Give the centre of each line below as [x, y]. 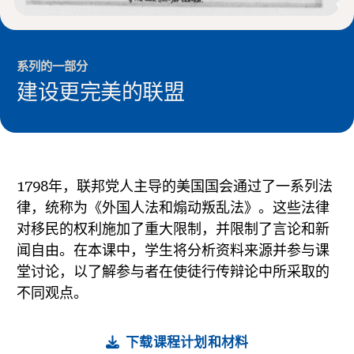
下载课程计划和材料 [187, 342]
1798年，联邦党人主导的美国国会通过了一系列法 [175, 186]
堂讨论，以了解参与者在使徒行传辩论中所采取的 [173, 272]
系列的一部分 [52, 67]
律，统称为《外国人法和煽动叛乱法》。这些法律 [173, 208]
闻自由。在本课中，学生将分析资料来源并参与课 [173, 250]
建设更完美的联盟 [100, 93]
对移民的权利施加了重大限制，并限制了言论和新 [173, 229]
